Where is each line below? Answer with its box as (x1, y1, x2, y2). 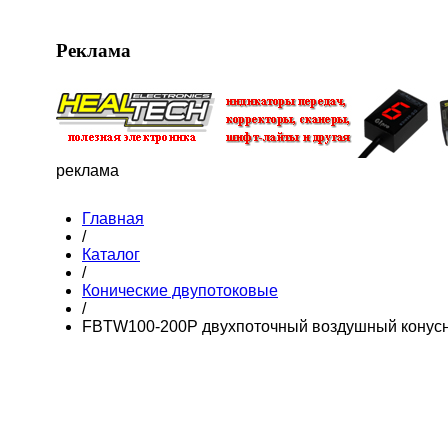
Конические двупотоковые (82, 282, 278, 300)
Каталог (82, 246, 140, 264)
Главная (82, 210, 144, 228)
